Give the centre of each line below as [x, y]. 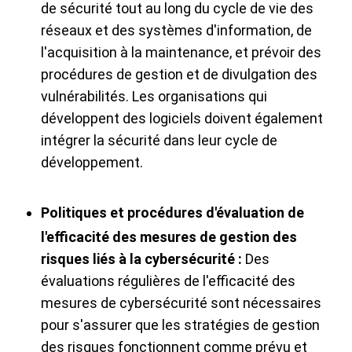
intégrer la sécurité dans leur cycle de [159, 141]
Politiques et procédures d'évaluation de [172, 213]
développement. [92, 163]
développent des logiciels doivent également [182, 119]
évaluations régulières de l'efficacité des [168, 281]
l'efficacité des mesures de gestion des [169, 237]
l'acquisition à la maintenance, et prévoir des [181, 53]
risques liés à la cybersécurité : [141, 259]
